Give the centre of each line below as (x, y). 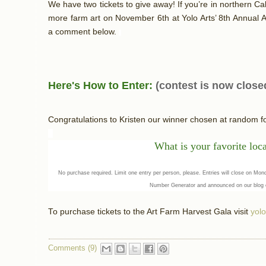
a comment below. (83, 32)
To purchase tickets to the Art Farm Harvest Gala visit (149, 212)
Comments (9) (72, 248)
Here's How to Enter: (102, 86)
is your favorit (211, 146)
